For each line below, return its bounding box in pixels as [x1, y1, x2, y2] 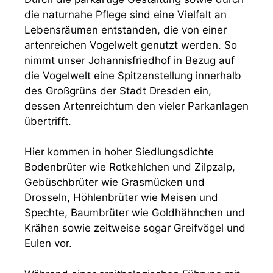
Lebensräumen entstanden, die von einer [24, 23, 227, 36]
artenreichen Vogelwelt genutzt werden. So [24, 38, 237, 51]
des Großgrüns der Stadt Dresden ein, [24, 84, 211, 97]
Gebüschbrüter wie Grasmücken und [24, 176, 205, 188]
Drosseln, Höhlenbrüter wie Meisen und [24, 191, 218, 204]
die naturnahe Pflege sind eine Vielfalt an [24, 8, 227, 21]
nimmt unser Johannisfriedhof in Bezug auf [24, 54, 235, 66]
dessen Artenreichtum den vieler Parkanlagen [24, 99, 249, 112]
